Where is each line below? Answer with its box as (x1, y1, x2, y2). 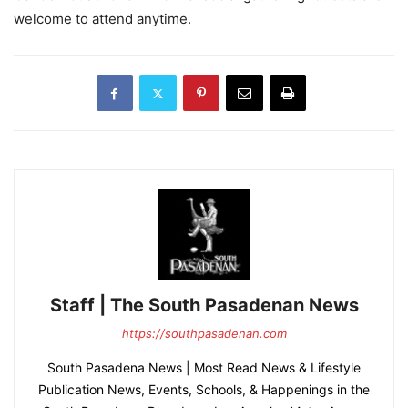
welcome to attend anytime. (14, 10, 191, 28)
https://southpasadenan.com (121, 326, 287, 342)
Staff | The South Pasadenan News (49, 294, 359, 317)
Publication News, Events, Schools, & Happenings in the (38, 382, 370, 398)
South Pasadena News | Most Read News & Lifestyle (47, 360, 361, 376)
